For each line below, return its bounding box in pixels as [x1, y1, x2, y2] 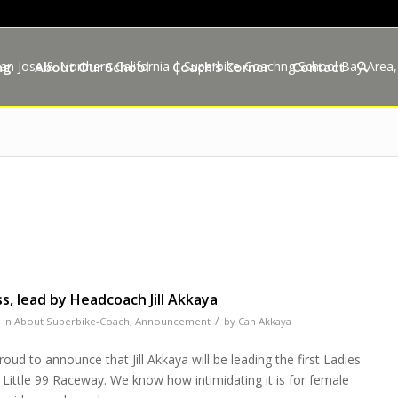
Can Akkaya [238, 314, 292, 328]
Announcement [135, 314, 211, 328]
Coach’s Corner [172, 58, 270, 76]
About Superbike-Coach [14, 314, 131, 328]
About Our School [35, 58, 150, 76]
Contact [292, 58, 346, 76]
